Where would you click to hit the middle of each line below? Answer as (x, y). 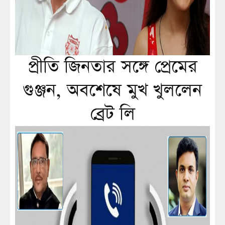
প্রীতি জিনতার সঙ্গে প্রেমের (113, 67)
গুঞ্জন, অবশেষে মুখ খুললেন (113, 91)
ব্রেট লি (113, 114)
